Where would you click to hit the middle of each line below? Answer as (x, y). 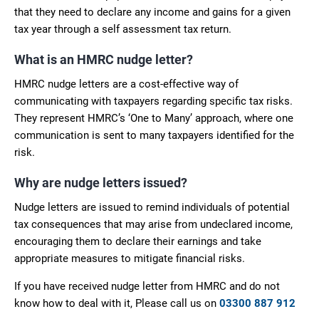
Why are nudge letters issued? (101, 182)
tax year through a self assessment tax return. (123, 29)
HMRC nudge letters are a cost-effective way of (126, 84)
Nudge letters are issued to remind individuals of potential (152, 207)
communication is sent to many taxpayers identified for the (154, 135)
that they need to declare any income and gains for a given (152, 12)
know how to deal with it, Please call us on (117, 303)
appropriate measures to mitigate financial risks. (130, 258)
